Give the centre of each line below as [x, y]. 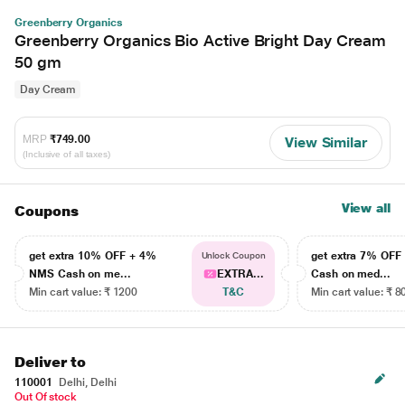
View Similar [325, 142]
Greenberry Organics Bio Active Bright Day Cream [201, 40]
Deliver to [51, 362]
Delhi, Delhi [86, 382]
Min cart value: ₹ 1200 [84, 292]
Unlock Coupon [233, 255]
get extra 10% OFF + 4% [93, 256]
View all [366, 208]
